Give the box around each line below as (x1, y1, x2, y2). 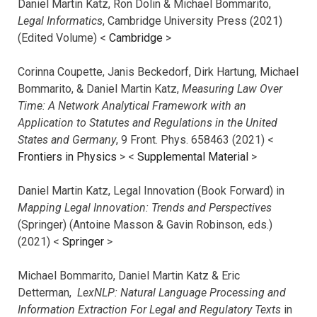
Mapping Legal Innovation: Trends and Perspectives (18, 201, 272, 215)
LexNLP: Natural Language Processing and (77, 286, 286, 300)
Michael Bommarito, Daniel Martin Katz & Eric (18, 269, 240, 283)
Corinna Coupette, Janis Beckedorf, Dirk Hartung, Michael (18, 65, 299, 79)
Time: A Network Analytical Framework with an (18, 99, 246, 113)
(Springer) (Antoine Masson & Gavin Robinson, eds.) (18, 218, 272, 232)
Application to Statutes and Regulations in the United (18, 116, 277, 130)
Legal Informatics (18, 14, 103, 28)
